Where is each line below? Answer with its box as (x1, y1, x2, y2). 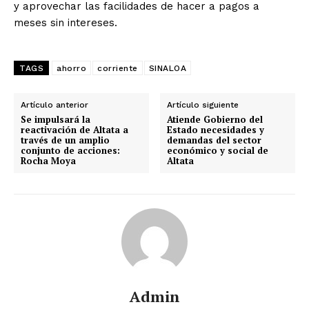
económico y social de (167, 143, 269, 157)
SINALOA (148, 63, 186, 73)
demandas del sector (167, 133, 262, 146)
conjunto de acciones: (21, 143, 120, 157)
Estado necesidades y (167, 123, 265, 136)
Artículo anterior (21, 99, 88, 110)
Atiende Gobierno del (167, 112, 263, 126)
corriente (97, 63, 138, 73)
